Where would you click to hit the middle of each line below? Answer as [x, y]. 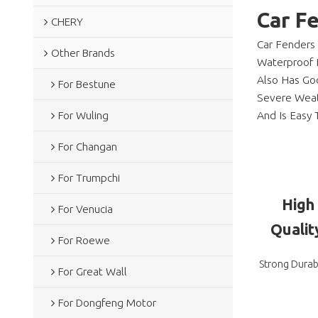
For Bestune [87, 84]
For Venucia [85, 209]
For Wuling [83, 115]
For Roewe [84, 240]
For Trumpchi [89, 177]
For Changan [87, 146]
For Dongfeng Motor [107, 302]
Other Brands [83, 53]
